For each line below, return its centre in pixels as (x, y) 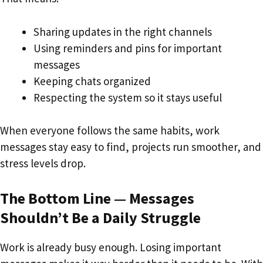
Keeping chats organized (92, 81)
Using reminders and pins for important (128, 48)
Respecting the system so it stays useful (128, 97)
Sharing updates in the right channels (123, 31)
